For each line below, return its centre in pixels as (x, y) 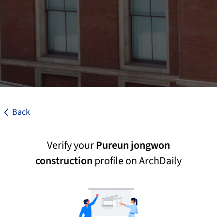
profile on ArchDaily (137, 161)
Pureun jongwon (133, 145)
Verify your (71, 145)
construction (64, 161)
